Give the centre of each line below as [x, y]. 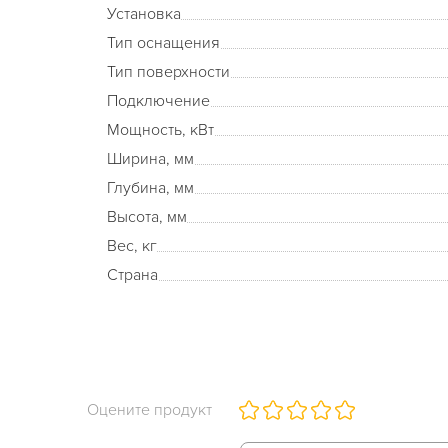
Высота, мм [147, 217]
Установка [144, 14]
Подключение [158, 101]
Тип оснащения [163, 43]
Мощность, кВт [160, 130]
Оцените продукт [149, 410]
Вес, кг [132, 246]
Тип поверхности [168, 72]
